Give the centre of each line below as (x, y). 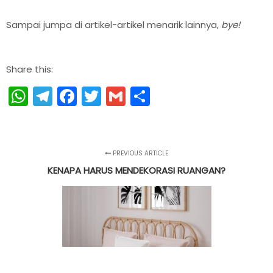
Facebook (123, 96)
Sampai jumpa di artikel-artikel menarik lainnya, (114, 25)
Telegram (97, 96)
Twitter (133, 96)
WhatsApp (78, 96)
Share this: (30, 69)
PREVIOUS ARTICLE (140, 154)
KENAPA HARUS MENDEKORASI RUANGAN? (136, 171)
